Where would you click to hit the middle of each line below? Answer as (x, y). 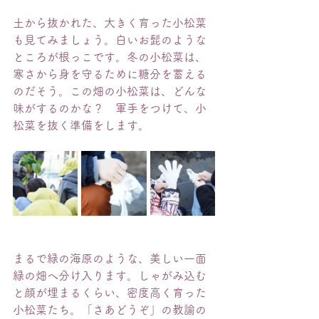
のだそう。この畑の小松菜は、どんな (110, 91)
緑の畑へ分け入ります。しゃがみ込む (110, 276)
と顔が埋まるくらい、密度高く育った (110, 293)
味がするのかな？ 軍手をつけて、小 (110, 108)
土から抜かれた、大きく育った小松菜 (110, 23)
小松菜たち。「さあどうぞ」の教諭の (110, 310)
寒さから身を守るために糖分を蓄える (110, 74)
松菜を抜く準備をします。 (81, 125)
